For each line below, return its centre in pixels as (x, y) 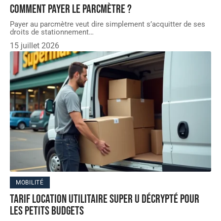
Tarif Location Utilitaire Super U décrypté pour (105, 199)
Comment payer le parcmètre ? (71, 9)
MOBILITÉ (30, 183)
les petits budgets (47, 211)
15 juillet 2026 (35, 45)
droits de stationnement (49, 32)
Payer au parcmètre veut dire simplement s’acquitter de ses (108, 24)
